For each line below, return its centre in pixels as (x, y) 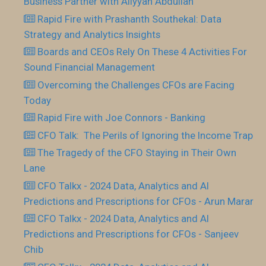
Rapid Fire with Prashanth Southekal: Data (130, 19)
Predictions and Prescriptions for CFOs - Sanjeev (131, 234)
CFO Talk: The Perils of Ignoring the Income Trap (145, 135)
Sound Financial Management (89, 67)
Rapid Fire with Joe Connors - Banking (122, 118)
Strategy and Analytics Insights (92, 34)
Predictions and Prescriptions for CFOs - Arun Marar (139, 201)
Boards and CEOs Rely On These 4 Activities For (142, 52)
